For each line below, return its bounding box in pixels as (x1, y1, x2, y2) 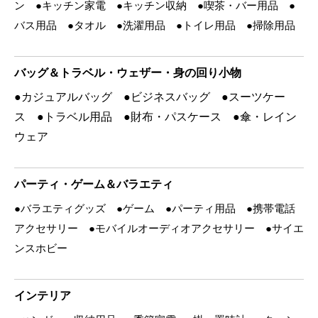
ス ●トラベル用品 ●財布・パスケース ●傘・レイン (14, 107, 297, 124)
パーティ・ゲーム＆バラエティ (14, 175, 173, 192)
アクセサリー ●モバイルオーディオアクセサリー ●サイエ (14, 221, 304, 234)
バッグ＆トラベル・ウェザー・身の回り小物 (14, 63, 241, 80)
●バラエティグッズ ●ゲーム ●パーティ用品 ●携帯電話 (14, 202, 295, 214)
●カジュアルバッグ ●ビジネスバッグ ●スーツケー (14, 87, 285, 104)
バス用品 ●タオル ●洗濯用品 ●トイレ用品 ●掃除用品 (14, 18, 295, 31)
